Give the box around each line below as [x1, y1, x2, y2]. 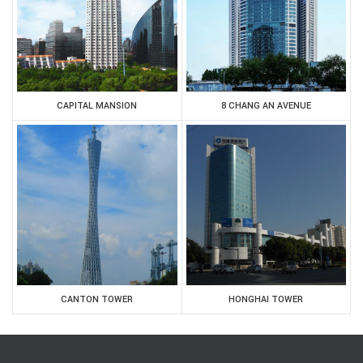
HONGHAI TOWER [228, 293, 304, 305]
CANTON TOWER [61, 293, 134, 305]
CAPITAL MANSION [57, 100, 138, 113]
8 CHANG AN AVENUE [220, 100, 311, 113]
